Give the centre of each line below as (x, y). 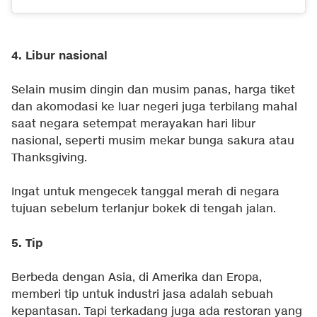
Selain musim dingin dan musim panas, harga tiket (153, 90)
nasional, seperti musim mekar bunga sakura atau (153, 141)
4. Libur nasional (59, 56)
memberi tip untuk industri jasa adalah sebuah (142, 294)
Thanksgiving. (49, 158)
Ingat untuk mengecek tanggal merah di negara (145, 192)
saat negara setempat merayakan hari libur (133, 124)
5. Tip (27, 243)
